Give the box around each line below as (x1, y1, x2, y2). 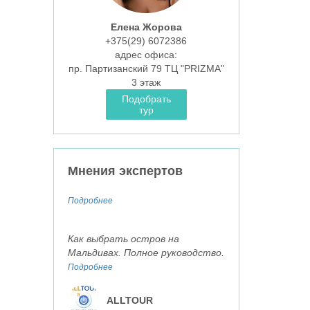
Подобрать (121, 93, 171, 105)
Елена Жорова (110, 21, 182, 33)
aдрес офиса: (115, 49, 178, 61)
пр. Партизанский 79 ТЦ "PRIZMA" (68, 63, 224, 75)
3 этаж (131, 77, 161, 89)
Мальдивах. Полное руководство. (67, 247, 224, 259)
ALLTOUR (106, 295, 153, 307)
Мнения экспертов (67, 164, 183, 179)
